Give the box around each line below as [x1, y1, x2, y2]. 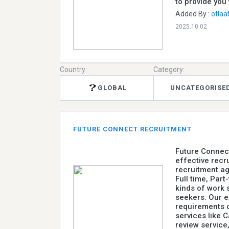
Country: [60, 65, 87, 74]
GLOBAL [98, 84, 127, 92]
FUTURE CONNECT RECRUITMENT [73, 125, 192, 133]
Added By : [175, 9, 211, 18]
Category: [153, 65, 185, 74]
